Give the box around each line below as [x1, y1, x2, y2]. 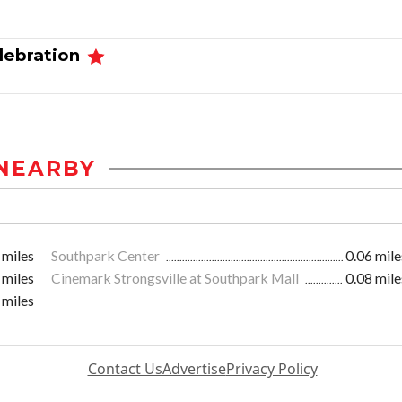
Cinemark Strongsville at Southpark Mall [51, 269, 301, 287]
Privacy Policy [225, 359, 318, 380]
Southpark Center [51, 247, 162, 265]
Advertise [162, 359, 226, 380]
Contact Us [87, 359, 162, 380]
